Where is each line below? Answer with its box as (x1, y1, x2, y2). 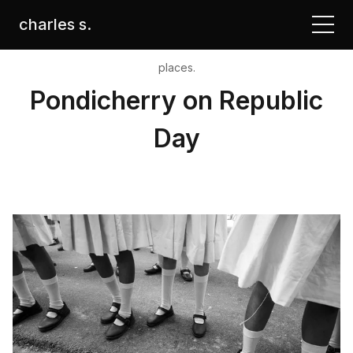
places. (158, 61, 195, 74)
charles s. (19, 15, 91, 34)
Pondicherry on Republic (30, 85, 323, 116)
